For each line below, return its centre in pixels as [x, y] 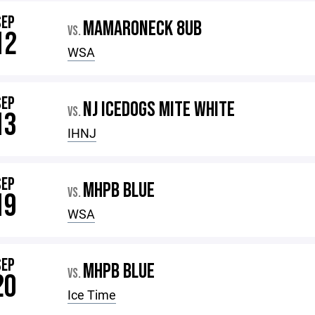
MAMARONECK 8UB [143, 29]
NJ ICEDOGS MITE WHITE [159, 110]
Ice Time [92, 295]
